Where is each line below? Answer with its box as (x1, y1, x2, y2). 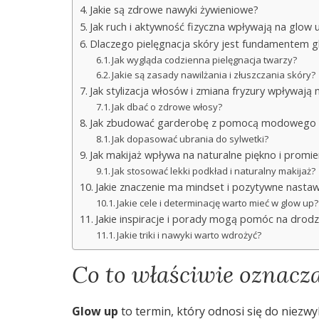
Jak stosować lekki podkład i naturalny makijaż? (112, 164, 316, 178)
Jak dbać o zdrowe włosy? (112, 100, 223, 114)
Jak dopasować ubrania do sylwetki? (112, 132, 269, 146)
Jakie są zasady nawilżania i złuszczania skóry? (112, 68, 316, 82)
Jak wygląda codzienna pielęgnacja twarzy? (112, 53, 298, 67)
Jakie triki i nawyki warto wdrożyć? (117, 229, 262, 242)
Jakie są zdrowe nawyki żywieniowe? (89, 3, 258, 17)
